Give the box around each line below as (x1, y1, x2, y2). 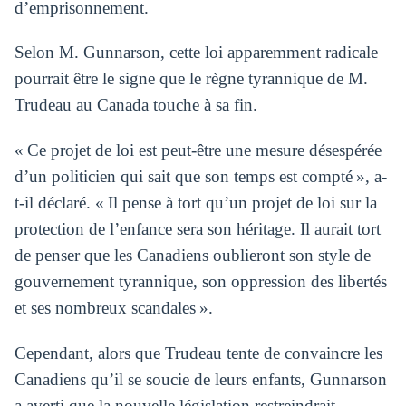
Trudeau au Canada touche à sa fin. (14, 95, 257, 115)
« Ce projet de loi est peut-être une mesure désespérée (14, 140, 382, 160)
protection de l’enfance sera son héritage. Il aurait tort (14, 219, 381, 239)
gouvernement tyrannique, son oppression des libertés (14, 272, 387, 292)
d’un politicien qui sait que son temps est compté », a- (14, 167, 387, 187)
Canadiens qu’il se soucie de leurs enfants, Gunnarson (14, 370, 387, 390)
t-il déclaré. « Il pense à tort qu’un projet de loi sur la (14, 193, 377, 213)
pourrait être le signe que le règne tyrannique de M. (14, 69, 368, 89)
